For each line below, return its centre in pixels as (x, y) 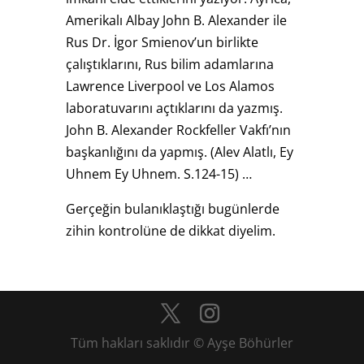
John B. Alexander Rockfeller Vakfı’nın (178, 130)
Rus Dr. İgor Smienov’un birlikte (162, 42)
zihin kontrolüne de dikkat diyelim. (170, 230)
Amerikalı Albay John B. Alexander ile (176, 20)
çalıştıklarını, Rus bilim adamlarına (169, 64)
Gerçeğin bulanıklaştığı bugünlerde (172, 208)
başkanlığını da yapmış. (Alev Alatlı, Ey (179, 152)
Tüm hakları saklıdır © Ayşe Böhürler (182, 342)
